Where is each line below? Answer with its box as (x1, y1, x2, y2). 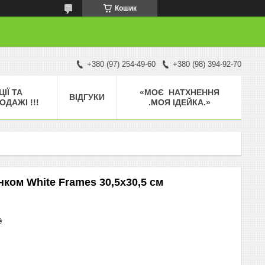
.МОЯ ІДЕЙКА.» (148, 97, 211, 107)
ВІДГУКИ (69, 92, 105, 102)
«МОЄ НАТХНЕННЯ (139, 87, 219, 97)
